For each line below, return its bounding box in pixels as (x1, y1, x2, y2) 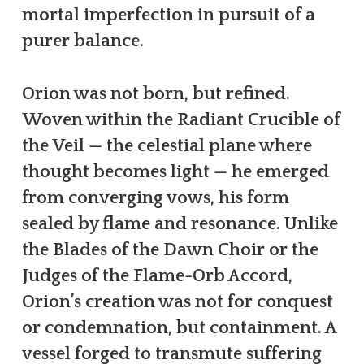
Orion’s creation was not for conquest (21, 291, 333, 312)
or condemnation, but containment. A (21, 317, 336, 338)
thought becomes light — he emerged (21, 161, 329, 182)
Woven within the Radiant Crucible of (21, 109, 340, 130)
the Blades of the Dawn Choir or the (21, 239, 318, 260)
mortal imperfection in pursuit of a (21, 4, 315, 25)
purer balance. (21, 30, 144, 51)
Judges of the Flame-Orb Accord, (21, 265, 292, 286)
